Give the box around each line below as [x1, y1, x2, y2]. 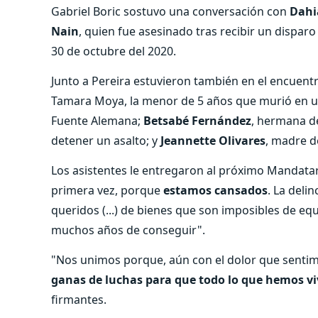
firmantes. [51, 291, 106, 307]
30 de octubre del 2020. [51, 43, 176, 59]
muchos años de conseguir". [51, 221, 205, 238]
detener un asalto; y [51, 132, 160, 148]
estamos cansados [163, 182, 268, 198]
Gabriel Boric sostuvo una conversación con [51, 3, 290, 19]
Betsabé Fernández [143, 112, 251, 128]
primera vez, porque [51, 182, 163, 198]
